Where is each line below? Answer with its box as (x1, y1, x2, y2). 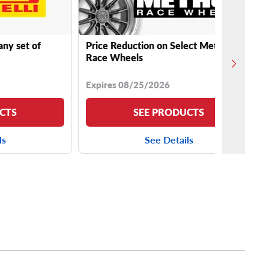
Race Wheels (86, 50, 143, 64)
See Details (144, 132, 193, 147)
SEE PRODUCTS (133, 104, 204, 119)
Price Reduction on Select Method (86, 38, 234, 52)
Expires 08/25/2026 (86, 77, 170, 91)
